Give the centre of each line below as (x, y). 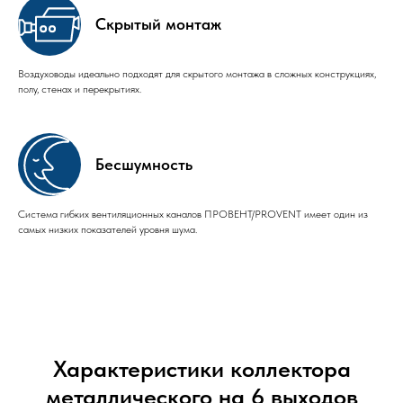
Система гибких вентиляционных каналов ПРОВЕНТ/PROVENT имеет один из (193, 215)
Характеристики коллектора (201, 369)
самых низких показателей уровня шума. (107, 230)
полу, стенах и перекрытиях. (80, 90)
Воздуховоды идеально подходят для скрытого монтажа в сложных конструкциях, (197, 74)
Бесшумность (144, 165)
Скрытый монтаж (158, 24)
